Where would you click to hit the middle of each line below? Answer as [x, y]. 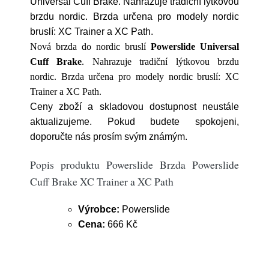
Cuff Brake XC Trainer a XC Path [102, 181]
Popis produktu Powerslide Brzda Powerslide [134, 165]
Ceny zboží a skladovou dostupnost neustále [134, 107]
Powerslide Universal [195, 47]
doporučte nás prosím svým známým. [109, 137]
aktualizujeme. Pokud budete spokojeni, [134, 122]
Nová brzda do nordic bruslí [88, 47]
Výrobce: [99, 209]
